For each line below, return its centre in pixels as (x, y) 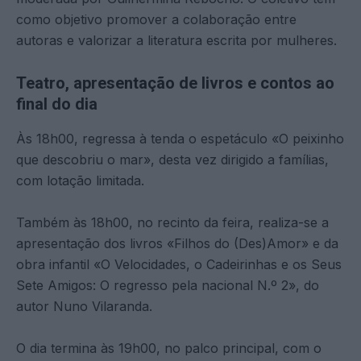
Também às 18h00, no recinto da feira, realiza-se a (172, 222)
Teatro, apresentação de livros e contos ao (175, 83)
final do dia (57, 104)
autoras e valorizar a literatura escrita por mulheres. (176, 40)
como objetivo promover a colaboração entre (156, 19)
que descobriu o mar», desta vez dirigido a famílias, (172, 159)
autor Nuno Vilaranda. (84, 306)
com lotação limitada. (80, 180)
